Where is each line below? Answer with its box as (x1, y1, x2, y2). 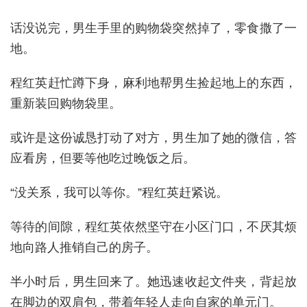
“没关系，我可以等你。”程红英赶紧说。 (10, 185, 228, 199)
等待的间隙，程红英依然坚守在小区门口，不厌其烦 (10, 219, 297, 234)
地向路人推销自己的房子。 (10, 240, 158, 254)
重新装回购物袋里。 (10, 96, 121, 110)
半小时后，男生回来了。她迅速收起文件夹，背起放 (10, 274, 297, 288)
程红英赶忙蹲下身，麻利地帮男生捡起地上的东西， (10, 75, 297, 90)
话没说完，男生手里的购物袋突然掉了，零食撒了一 (10, 21, 297, 35)
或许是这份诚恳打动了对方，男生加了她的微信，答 (10, 130, 297, 145)
